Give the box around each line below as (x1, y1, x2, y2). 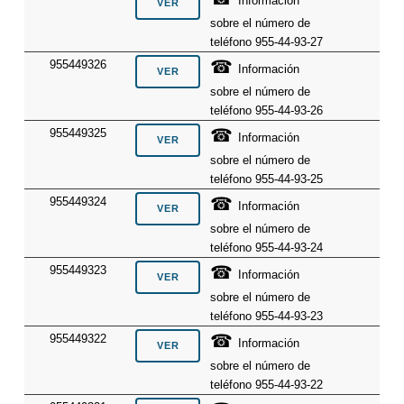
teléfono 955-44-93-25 (210, 171, 324, 186)
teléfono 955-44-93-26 (210, 103, 324, 117)
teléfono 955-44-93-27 (210, 34, 324, 49)
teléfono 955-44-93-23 (210, 308, 324, 323)
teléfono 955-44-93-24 (210, 240, 324, 254)
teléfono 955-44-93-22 (210, 377, 324, 391)
